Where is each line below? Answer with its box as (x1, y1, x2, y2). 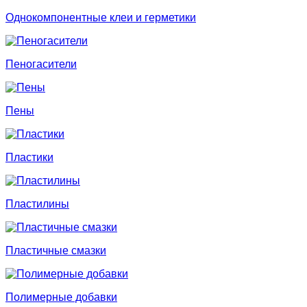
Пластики (5, 151, 53, 163)
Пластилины (5, 198, 69, 210)
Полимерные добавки (5, 291, 117, 303)
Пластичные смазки (5, 245, 106, 256)
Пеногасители (5, 58, 77, 70)
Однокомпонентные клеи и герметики (5, 12, 196, 23)
